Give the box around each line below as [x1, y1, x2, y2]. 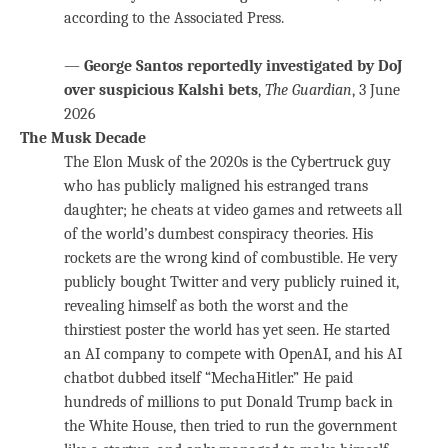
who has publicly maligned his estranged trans [64, 176, 368, 195]
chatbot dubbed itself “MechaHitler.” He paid [64, 368, 353, 387]
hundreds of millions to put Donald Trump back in [64, 392, 393, 411]
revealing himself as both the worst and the [64, 296, 348, 315]
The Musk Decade [20, 128, 146, 147]
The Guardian [265, 80, 352, 99]
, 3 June [352, 80, 400, 99]
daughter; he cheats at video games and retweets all [64, 200, 402, 219]
